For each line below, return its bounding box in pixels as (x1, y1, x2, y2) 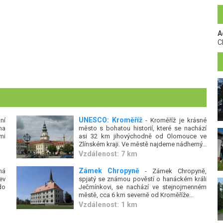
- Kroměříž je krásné (142, 116, 207, 124)
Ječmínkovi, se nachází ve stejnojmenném (78, 183, 207, 191)
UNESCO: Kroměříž (78, 116, 142, 124)
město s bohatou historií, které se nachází (78, 124, 207, 132)
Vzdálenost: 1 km (78, 200, 137, 209)
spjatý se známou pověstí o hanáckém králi (78, 175, 207, 183)
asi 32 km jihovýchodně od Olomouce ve (78, 132, 207, 140)
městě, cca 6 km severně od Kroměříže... (78, 191, 194, 199)
